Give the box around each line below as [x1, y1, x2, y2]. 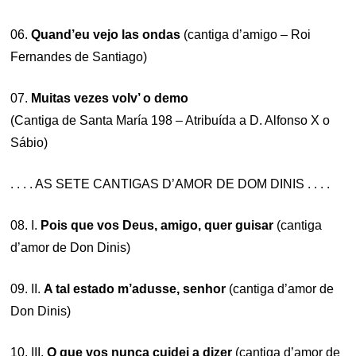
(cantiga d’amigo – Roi [180, 28, 311, 41]
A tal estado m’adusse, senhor [44, 282, 226, 296]
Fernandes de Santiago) [10, 50, 148, 64]
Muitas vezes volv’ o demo [31, 91, 189, 105]
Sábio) [10, 136, 48, 149]
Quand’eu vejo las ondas [31, 28, 181, 41]
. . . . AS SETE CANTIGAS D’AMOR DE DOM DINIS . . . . [10, 177, 331, 191]
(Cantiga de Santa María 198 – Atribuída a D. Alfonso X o [10, 114, 331, 127]
